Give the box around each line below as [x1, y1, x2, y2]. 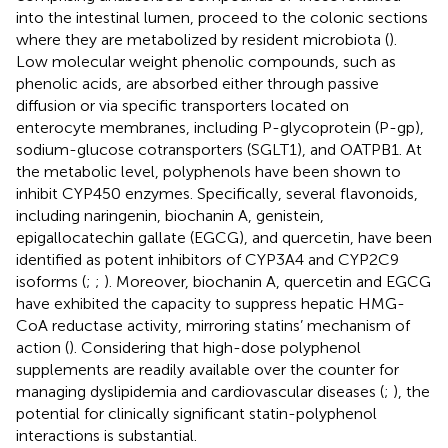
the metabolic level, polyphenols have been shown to [16, 161, 401, 181]
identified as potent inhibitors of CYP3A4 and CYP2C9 [16, 249, 399, 269]
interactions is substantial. [16, 425, 197, 445]
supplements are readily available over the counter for [16, 359, 399, 379]
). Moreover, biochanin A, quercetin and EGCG [104, 271, 431, 291]
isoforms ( [16, 271, 86, 291]
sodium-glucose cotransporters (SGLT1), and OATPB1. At [16, 139, 422, 159]
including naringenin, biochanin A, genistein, [16, 205, 324, 225]
